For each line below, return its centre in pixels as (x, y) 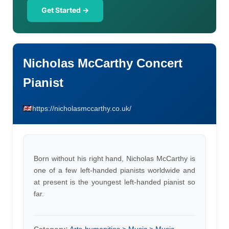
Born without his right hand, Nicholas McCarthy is (114, 158)
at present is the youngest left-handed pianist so (114, 182)
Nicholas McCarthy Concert (103, 63)
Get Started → (65, 10)
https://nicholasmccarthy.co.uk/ (82, 108)
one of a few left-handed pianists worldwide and (114, 170)
